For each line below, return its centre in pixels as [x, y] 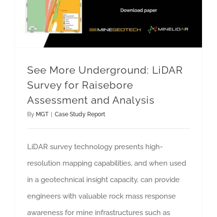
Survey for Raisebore [80, 85]
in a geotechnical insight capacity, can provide [103, 180]
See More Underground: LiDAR [105, 70]
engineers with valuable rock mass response [101, 196]
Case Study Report [80, 115]
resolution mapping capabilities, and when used [107, 163]
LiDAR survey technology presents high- [95, 147]
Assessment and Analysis [91, 100]
